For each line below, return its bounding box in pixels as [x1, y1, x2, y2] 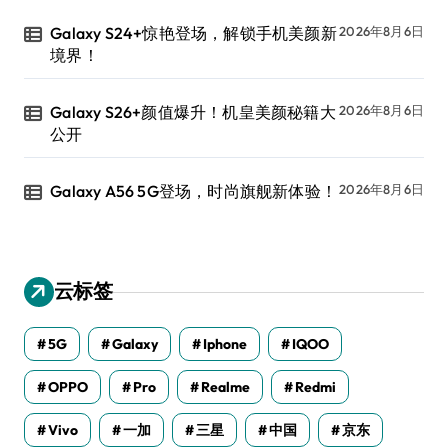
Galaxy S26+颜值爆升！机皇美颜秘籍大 [50, 102, 336, 123]
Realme [201, 378, 250, 397]
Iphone [203, 335, 247, 354]
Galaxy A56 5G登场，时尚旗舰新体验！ [50, 181, 338, 202]
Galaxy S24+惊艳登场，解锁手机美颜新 [50, 23, 337, 44]
